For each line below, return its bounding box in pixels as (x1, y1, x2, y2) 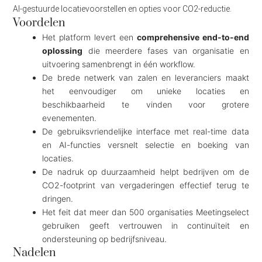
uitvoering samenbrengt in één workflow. (42, 59, 196, 70)
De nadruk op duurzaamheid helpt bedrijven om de (42, 167, 249, 177)
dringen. (42, 194, 74, 204)
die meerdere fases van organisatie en (82, 46, 249, 56)
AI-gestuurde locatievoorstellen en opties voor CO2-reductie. (13, 4, 232, 14)
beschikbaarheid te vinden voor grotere (42, 99, 249, 110)
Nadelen (13, 246, 56, 261)
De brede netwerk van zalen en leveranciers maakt (42, 73, 249, 83)
